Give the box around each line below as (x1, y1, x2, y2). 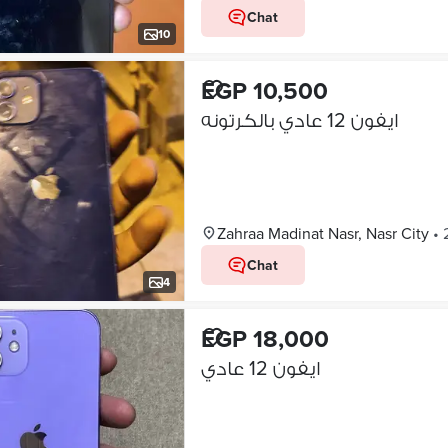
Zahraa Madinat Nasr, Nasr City (216, 222, 429, 244)
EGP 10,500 (200, 73, 328, 108)
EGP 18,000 (200, 321, 329, 356)
